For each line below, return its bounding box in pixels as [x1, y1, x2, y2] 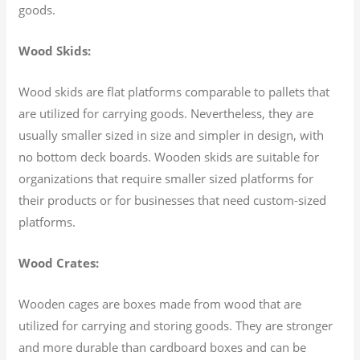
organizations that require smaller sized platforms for [18, 170, 314, 186]
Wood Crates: [18, 254, 100, 271]
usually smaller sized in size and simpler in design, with [18, 126, 325, 143]
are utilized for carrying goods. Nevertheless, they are [18, 104, 314, 121]
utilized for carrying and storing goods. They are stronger [18, 317, 333, 333]
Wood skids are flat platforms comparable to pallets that [18, 83, 330, 100]
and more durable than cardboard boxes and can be [18, 338, 307, 355]
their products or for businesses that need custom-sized [18, 191, 327, 208]
